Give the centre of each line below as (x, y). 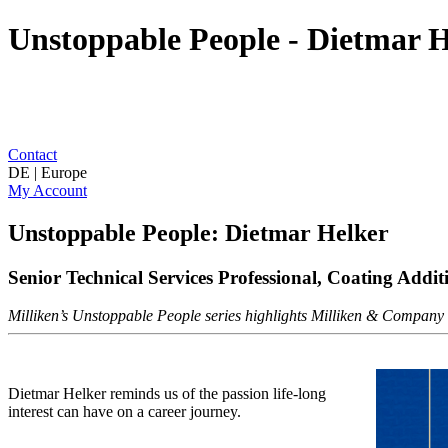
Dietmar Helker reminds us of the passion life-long (167, 394)
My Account (47, 190)
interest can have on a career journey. (124, 412)
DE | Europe (47, 172)
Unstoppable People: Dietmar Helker (198, 232)
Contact (32, 154)
